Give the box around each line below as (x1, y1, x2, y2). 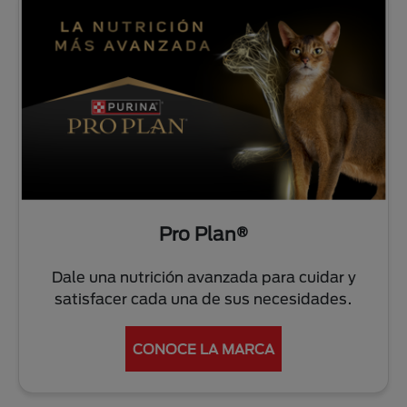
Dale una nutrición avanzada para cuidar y (51, 268, 356, 286)
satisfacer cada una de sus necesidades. (55, 290, 352, 308)
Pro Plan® (159, 223, 248, 245)
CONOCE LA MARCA (133, 341, 274, 358)
